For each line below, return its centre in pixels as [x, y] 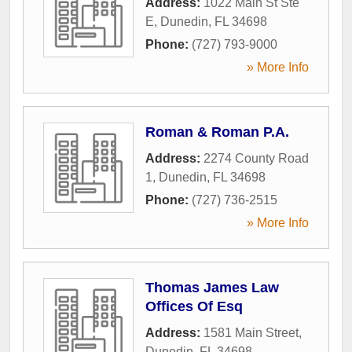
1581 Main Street [251, 332]
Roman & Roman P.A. [217, 132]
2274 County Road [256, 158]
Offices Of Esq [194, 306]
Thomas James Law [212, 287]
